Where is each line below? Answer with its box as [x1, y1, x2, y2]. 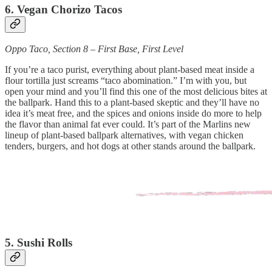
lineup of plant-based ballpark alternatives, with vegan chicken [5, 130, 243, 141]
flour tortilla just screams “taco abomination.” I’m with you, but [5, 75, 246, 86]
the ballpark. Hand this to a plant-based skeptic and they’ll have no [5, 97, 259, 108]
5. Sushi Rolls [5, 236, 72, 250]
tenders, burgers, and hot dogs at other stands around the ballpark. [5, 141, 256, 152]
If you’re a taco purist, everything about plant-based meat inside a [5, 64, 254, 75]
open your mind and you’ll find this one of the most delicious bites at [5, 86, 267, 97]
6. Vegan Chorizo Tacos [5, 2, 122, 16]
